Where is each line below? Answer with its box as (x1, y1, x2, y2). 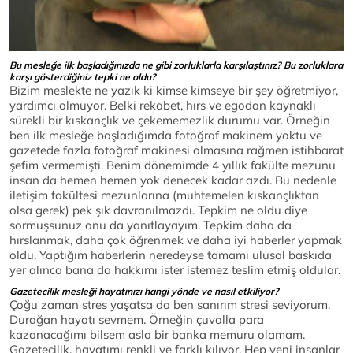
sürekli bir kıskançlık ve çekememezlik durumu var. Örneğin (9, 113, 330, 128)
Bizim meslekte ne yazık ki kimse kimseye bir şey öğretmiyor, (9, 83, 338, 98)
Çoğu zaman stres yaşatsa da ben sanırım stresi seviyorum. (9, 297, 330, 313)
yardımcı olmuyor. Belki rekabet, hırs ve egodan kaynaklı (9, 98, 316, 113)
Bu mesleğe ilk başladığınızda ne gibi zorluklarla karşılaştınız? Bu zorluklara (9, 59, 343, 72)
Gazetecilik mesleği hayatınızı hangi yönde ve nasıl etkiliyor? (9, 285, 279, 298)
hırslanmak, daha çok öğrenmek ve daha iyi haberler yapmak (9, 232, 342, 248)
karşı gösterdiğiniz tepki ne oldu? (9, 71, 156, 84)
